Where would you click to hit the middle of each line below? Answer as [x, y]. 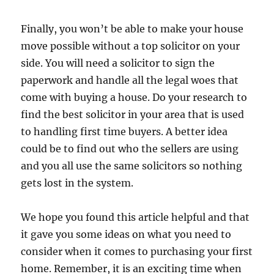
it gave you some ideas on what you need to [126, 234]
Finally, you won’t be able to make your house [132, 28]
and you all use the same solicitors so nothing [132, 165]
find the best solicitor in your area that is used [133, 114]
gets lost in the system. [77, 183]
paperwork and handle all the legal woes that [130, 80]
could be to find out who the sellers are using [130, 148]
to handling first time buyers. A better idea [124, 131]
